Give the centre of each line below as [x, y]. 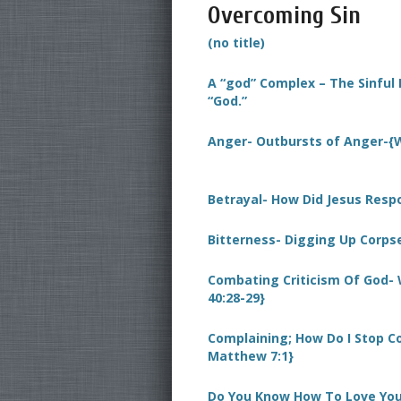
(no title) [236, 43]
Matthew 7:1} [251, 356]
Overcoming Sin [284, 16]
